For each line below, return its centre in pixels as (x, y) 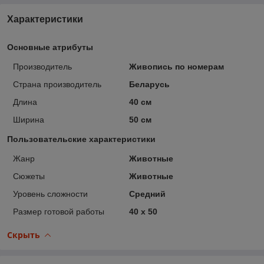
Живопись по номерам (176, 66)
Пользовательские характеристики (81, 139)
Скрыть (24, 235)
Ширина (29, 119)
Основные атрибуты (50, 47)
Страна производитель (57, 84)
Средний (147, 194)
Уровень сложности (50, 194)
